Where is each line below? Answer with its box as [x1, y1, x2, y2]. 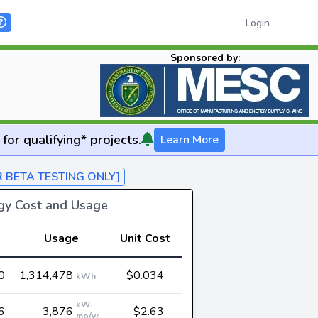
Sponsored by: [170, 51, 240, 65]
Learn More [160, 132, 219, 148]
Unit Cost [120, 231, 170, 246]
